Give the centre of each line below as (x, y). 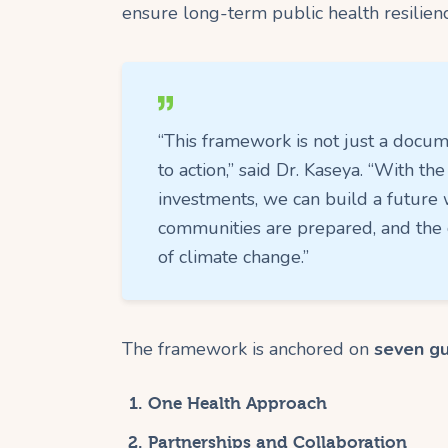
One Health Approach (237, 403)
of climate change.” (233, 256)
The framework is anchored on (248, 348)
